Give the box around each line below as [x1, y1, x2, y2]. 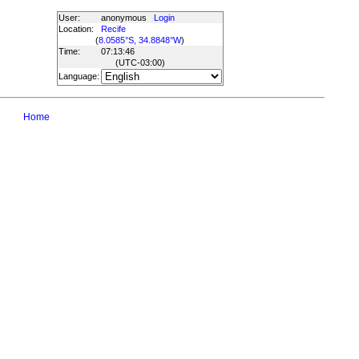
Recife [100, 24, 126, 34]
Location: [58, 24, 94, 34]
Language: [58, 71, 99, 81]
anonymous [100, 13, 154, 22]
